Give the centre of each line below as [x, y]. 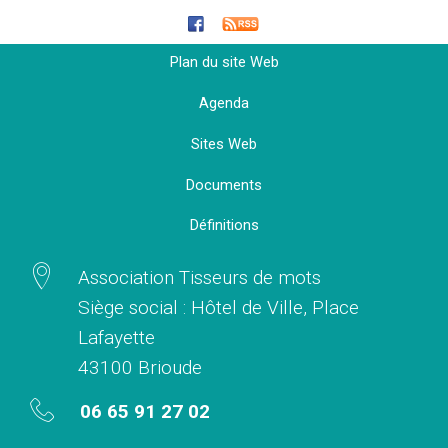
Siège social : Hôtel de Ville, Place [219, 308]
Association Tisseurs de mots [200, 278]
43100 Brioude [140, 368]
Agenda [224, 103]
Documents [224, 184]
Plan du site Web [224, 62]
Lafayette [117, 338]
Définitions [224, 225]
